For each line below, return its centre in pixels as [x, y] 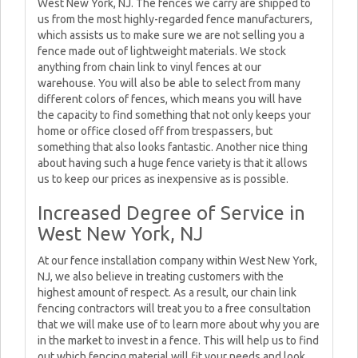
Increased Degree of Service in [171, 213]
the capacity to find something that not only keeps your [174, 115]
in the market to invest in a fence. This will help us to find [178, 340]
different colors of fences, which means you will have [170, 99]
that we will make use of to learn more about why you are [179, 324]
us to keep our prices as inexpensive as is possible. [163, 179]
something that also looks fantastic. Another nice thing [173, 147]
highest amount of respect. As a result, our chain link [167, 292]
